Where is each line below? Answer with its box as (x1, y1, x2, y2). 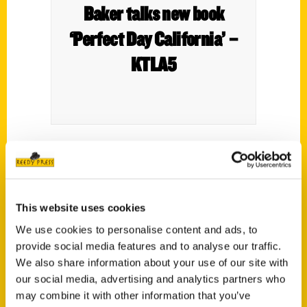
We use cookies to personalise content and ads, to (16, 223, 258, 235)
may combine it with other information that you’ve (16, 289, 251, 301)
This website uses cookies (16, 201, 146, 214)
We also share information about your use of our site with (16, 256, 288, 268)
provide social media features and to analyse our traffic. (16, 240, 282, 251)
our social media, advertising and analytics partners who (16, 273, 285, 284)
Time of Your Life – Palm (72, 254, 235, 278)
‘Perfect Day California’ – (69, 26, 238, 51)
